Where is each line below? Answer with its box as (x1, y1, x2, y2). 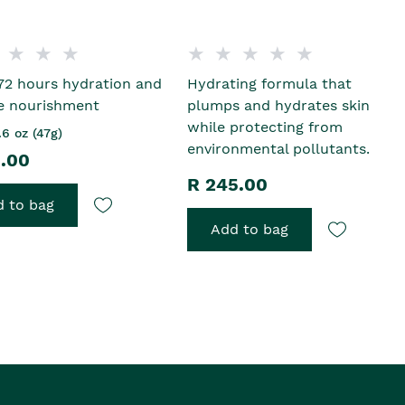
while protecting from (187, 118, 344, 137)
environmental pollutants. (187, 140, 371, 158)
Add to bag (211, 221, 289, 239)
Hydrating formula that (187, 75, 353, 93)
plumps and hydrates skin (187, 97, 371, 115)
